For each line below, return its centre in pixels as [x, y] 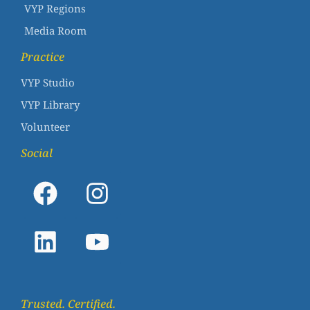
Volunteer [45, 126]
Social [37, 153]
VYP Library [50, 104]
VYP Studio [48, 82]
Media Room [55, 30]
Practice [43, 56]
